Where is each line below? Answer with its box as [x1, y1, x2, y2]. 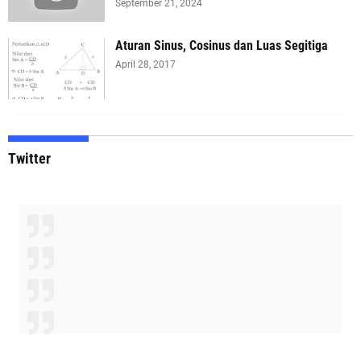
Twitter [8, 149, 51, 167]
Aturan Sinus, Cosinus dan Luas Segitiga [115, 37, 328, 53]
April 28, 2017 [115, 58, 176, 70]
